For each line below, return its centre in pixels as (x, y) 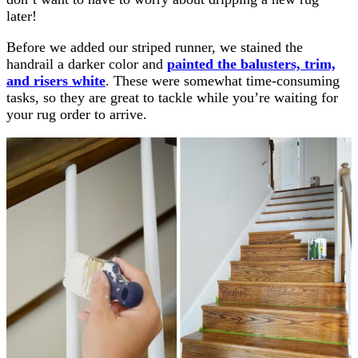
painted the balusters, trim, (251, 64)
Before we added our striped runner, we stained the (155, 47)
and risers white (56, 81)
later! (22, 16)
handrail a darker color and (87, 64)
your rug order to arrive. (77, 114)
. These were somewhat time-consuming (223, 81)
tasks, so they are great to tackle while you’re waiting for (172, 97)
